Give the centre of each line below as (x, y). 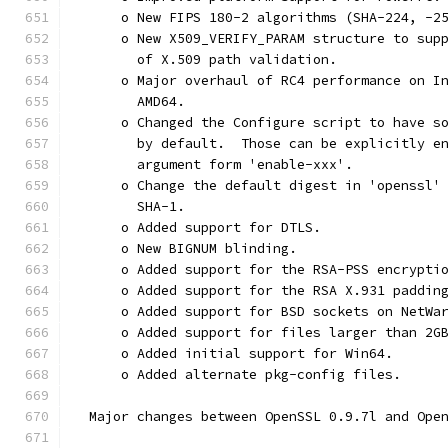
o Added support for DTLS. (197, 227)
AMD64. (129, 101)
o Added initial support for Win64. (233, 353)
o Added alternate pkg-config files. (237, 374)
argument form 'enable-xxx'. (213, 164)
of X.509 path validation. (205, 59)
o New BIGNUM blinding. (185, 248)
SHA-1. (129, 206)
